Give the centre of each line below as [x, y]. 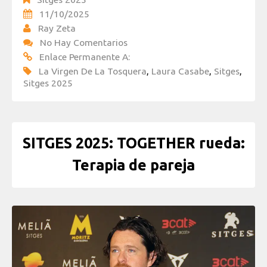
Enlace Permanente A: [85, 56]
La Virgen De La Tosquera [93, 71]
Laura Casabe [180, 71]
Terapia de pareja [133, 165]
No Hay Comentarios [84, 42]
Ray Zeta [57, 28]
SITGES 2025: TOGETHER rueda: [133, 143]
